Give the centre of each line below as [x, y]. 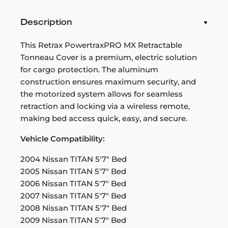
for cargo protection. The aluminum [89, 69]
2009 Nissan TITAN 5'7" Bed [73, 220]
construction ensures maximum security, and [108, 81]
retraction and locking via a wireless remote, [105, 106]
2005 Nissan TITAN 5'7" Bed [73, 171]
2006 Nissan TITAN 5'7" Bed [73, 183]
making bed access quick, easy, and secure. [104, 118]
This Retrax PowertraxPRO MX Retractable [101, 45]
